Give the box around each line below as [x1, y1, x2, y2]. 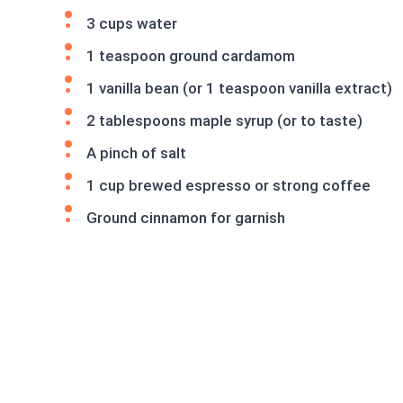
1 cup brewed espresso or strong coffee [86, 176, 371, 194]
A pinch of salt [86, 144, 186, 162]
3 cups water [86, 14, 177, 32]
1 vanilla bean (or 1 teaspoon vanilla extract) [86, 79, 392, 97]
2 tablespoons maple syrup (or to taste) [86, 112, 363, 130]
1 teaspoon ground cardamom [86, 47, 295, 65]
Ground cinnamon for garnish [86, 209, 285, 227]
